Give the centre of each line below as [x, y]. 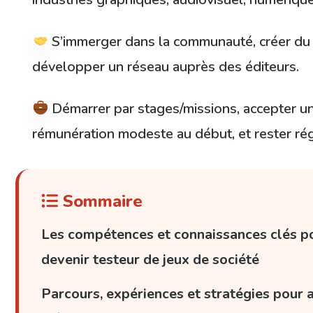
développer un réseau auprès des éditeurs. [166, 67]
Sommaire [101, 202]
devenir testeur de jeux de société [151, 260]
